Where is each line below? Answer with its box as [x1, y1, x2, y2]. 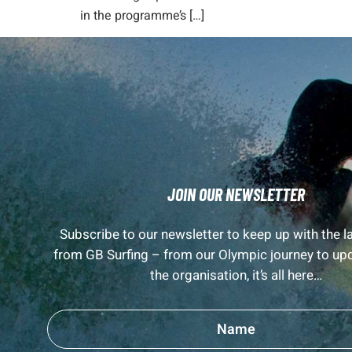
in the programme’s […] [80, 6, 204, 25]
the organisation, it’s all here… [149, 266, 322, 286]
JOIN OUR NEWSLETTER [167, 184, 305, 205]
